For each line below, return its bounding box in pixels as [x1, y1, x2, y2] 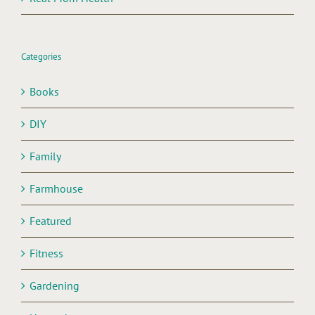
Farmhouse [30, 181, 83, 196]
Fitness [30, 246, 63, 261]
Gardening [30, 278, 79, 293]
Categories [21, 51, 61, 63]
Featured [30, 214, 72, 229]
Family [30, 149, 61, 164]
